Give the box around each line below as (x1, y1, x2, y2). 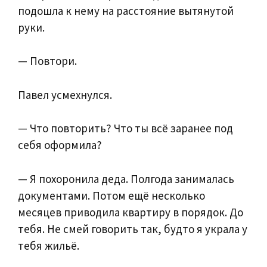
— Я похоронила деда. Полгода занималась (18, 171, 234, 186)
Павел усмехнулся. (18, 87, 112, 102)
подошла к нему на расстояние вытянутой (18, 3, 234, 18)
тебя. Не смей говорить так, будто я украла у (18, 221, 247, 236)
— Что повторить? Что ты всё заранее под (18, 121, 233, 136)
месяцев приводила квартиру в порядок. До (18, 204, 243, 219)
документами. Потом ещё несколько (18, 188, 205, 203)
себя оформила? (18, 138, 102, 153)
